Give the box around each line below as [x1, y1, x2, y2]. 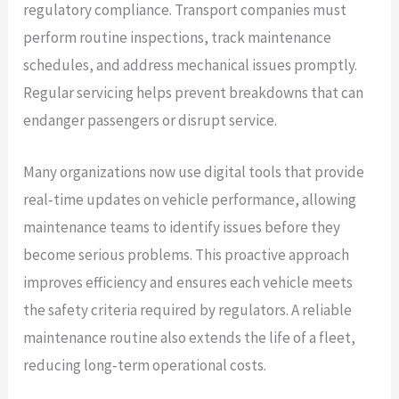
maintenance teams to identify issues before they [23, 217, 341, 238]
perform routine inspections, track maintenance [23, 27, 332, 47]
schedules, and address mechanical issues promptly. [23, 54, 358, 75]
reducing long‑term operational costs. [23, 355, 267, 376]
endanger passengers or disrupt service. [23, 110, 278, 130]
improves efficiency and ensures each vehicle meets [23, 273, 354, 293]
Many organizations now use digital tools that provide [23, 162, 365, 183]
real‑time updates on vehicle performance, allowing [23, 190, 357, 210]
